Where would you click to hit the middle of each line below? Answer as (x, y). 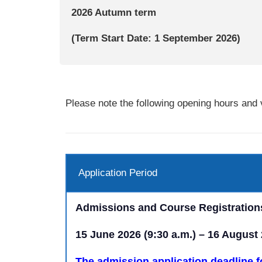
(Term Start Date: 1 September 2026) (156, 39)
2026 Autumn (103, 13)
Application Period (118, 173)
